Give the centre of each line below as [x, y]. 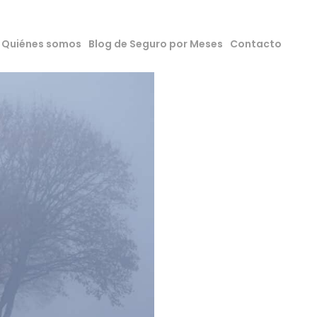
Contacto [256, 44]
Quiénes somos [41, 44]
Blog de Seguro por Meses [156, 44]
